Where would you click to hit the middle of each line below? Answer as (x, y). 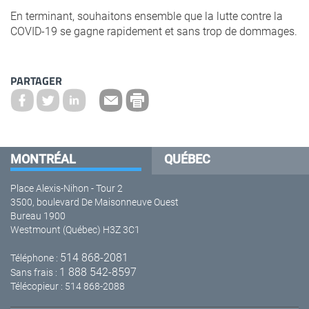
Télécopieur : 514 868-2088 (68, 286)
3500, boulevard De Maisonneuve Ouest (94, 202)
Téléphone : (35, 258)
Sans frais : (35, 272)
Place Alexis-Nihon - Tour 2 (67, 188)
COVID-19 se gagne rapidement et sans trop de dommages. (154, 31)
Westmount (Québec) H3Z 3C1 (75, 229)
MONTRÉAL (43, 159)
